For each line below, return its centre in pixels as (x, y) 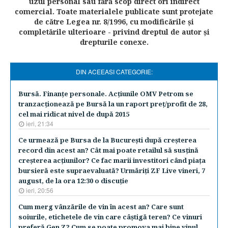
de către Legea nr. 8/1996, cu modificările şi (114, 22)
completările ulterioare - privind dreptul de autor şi (114, 32)
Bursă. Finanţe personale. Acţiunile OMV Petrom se (106, 94)
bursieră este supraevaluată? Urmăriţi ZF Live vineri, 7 (112, 170)
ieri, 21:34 (40, 123)
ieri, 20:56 (40, 190)
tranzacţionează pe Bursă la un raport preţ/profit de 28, (113, 104)
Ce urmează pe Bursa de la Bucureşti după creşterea (107, 140)
